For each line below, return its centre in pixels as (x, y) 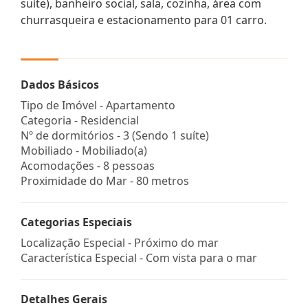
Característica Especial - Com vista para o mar (139, 257)
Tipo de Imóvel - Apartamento (98, 105)
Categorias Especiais (76, 222)
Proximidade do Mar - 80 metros (105, 180)
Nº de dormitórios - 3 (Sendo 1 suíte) (115, 135)
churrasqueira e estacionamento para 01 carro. (144, 20)
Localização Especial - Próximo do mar (120, 242)
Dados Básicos (60, 84)
